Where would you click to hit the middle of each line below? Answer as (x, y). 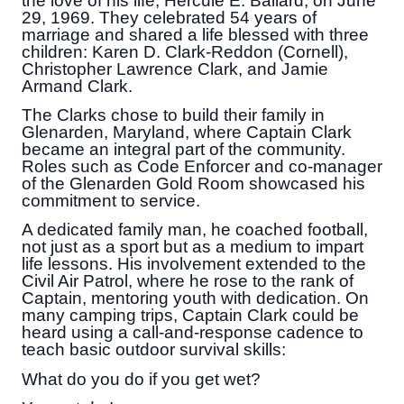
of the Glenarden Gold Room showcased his (193, 183)
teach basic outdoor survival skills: (154, 350)
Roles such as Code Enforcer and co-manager (202, 166)
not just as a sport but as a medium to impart (193, 247)
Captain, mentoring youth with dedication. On (195, 298)
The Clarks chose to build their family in (173, 115)
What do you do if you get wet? (141, 379)
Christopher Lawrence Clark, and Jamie (175, 69)
